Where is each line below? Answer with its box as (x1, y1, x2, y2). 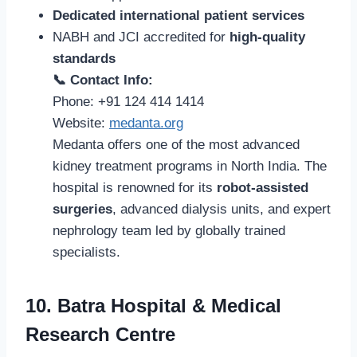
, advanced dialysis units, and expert (112, 201, 331, 217)
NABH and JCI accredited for (53, 29, 229, 45)
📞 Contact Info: (53, 72, 153, 88)
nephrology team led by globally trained (53, 222, 285, 238)
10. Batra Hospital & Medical (25, 294, 281, 316)
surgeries (53, 201, 112, 217)
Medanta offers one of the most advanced (53, 136, 300, 152)
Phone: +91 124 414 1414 (53, 93, 204, 109)
